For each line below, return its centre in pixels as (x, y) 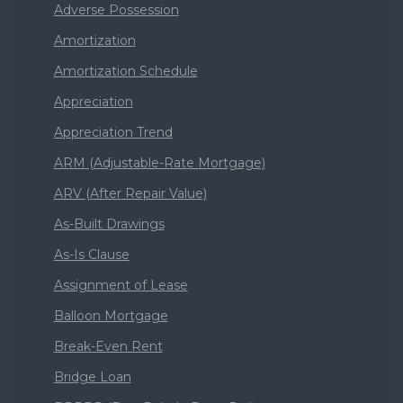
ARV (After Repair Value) (130, 193)
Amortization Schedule (125, 71)
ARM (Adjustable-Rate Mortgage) (159, 162)
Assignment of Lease (121, 285)
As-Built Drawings (109, 224)
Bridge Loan (92, 376)
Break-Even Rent (108, 346)
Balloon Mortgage (111, 315)
